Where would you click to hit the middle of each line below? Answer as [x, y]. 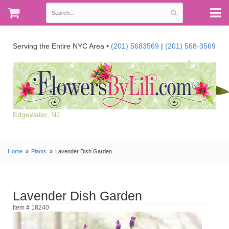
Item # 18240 [31, 207]
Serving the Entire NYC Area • [62, 46]
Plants [39, 151]
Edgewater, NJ [36, 114]
